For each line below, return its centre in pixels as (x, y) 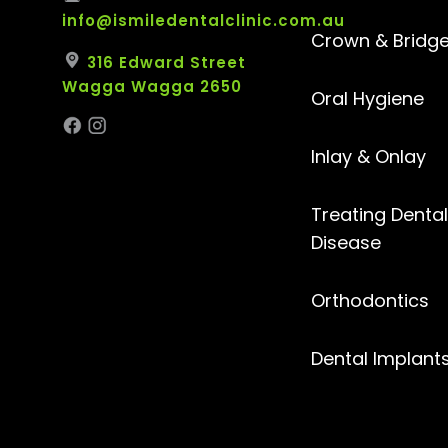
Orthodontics (369, 301)
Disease (345, 243)
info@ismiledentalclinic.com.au (203, 21)
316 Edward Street (164, 63)
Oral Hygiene (367, 99)
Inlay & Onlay (368, 157)
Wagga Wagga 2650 (152, 87)
